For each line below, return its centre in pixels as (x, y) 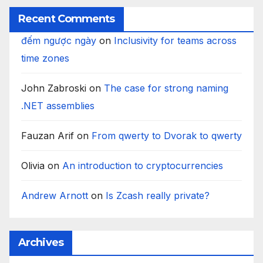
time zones (45, 58)
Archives (41, 243)
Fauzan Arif (48, 136)
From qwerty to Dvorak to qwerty (167, 136)
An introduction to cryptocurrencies (143, 166)
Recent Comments (67, 19)
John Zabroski (54, 88)
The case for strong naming (166, 88)
